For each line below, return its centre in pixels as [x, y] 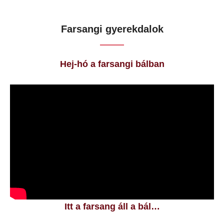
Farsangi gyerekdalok [112, 29]
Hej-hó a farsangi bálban [112, 64]
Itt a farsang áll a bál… [112, 206]
